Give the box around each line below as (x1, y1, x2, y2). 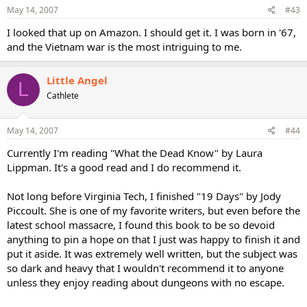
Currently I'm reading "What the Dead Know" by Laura (7, 146, 262, 160)
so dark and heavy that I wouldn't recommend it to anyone (7, 261, 284, 275)
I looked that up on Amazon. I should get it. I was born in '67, (7, 25, 296, 39)
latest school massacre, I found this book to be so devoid (7, 218, 275, 232)
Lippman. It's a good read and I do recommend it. (7, 160, 241, 174)
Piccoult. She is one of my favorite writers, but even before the (7, 204, 300, 217)
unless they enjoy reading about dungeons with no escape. (7, 275, 284, 289)
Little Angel (47, 73, 108, 87)
